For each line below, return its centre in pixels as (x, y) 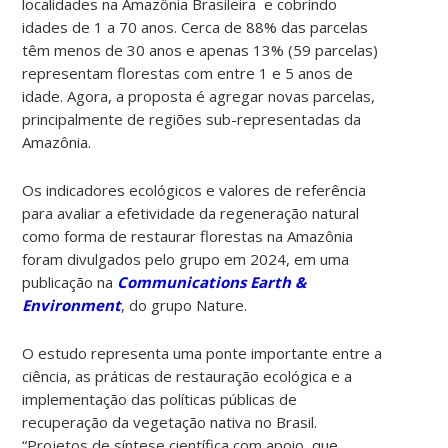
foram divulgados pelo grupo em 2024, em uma (186, 258)
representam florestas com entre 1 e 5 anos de (188, 72)
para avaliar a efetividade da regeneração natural (191, 212)
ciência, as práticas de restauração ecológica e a (187, 375)
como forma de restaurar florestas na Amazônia (188, 235)
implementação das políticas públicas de (160, 398)
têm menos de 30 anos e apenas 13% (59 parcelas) (200, 49)
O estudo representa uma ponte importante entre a (202, 352)
